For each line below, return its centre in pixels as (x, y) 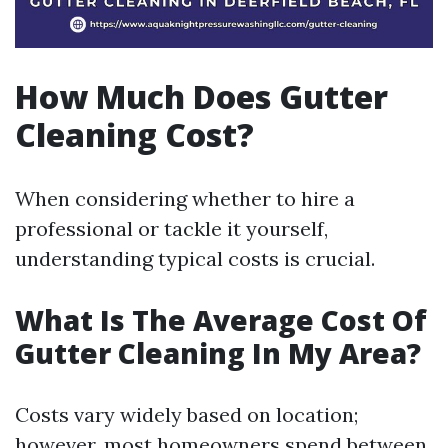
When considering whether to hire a (185, 198)
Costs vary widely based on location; (186, 414)
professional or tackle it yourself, (171, 228)
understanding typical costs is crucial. (195, 258)
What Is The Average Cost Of (221, 320)
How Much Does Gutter (201, 96)
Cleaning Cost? (134, 134)
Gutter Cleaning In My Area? (218, 353)
